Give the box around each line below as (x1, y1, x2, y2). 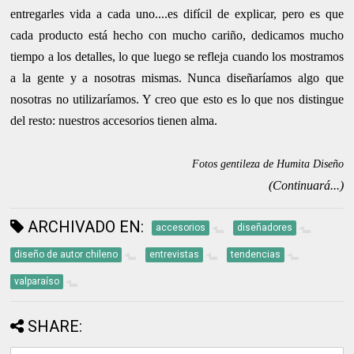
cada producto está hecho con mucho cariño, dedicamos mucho (10, 28, 344, 42)
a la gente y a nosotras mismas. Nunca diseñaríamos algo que (10, 70, 344, 85)
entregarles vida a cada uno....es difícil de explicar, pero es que (10, 6, 344, 21)
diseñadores (237, 221, 293, 233)
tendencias (231, 248, 281, 260)
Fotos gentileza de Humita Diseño (191, 157, 344, 170)
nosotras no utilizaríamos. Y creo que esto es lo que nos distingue (10, 92, 344, 106)
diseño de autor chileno (14, 248, 119, 260)
